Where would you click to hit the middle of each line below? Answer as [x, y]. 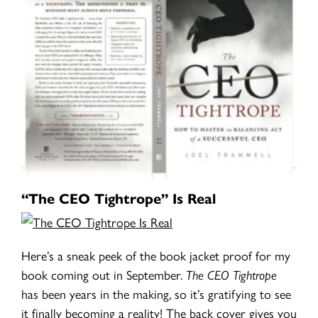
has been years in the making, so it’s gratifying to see [156, 294]
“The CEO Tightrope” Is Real [119, 198]
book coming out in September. [104, 275]
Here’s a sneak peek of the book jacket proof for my [156, 256]
